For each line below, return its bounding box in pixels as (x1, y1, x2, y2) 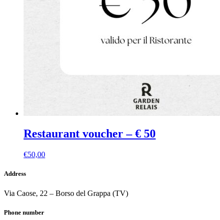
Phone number (4, 208, 44, 216)
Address (4, 170, 26, 178)
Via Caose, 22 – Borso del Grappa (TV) (4, 189, 128, 197)
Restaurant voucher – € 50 (24, 127, 156, 140)
